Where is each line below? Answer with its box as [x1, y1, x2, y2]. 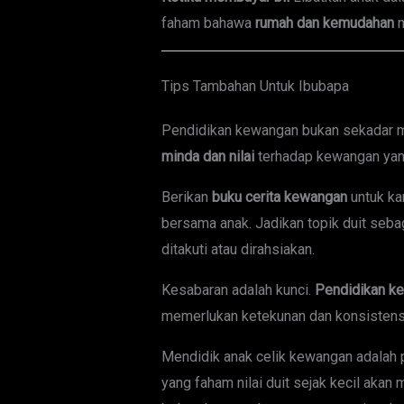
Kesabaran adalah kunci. [161, 281, 315, 299]
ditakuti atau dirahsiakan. [161, 241, 315, 259]
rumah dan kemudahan [254, 14, 394, 32]
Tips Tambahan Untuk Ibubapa [161, 78, 349, 96]
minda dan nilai [161, 148, 254, 166]
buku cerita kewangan [211, 188, 347, 207]
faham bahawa [161, 14, 255, 32]
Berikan [161, 188, 212, 207]
